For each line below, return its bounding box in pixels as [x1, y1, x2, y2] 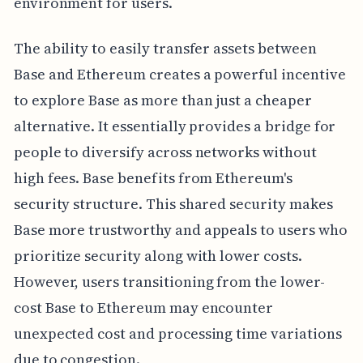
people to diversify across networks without [13, 142, 317, 163]
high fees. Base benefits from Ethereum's [13, 168, 293, 189]
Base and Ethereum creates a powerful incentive [13, 64, 346, 85]
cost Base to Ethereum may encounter [13, 297, 274, 318]
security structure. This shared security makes [13, 194, 333, 215]
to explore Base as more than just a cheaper [13, 90, 312, 111]
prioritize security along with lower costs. [13, 246, 302, 267]
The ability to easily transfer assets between [13, 38, 317, 59]
